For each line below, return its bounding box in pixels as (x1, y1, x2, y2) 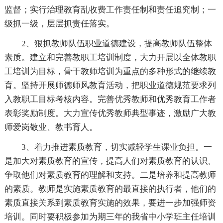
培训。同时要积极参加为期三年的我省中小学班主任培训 (4, 212, 216, 222)
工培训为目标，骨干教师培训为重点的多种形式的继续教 (4, 66, 216, 76)
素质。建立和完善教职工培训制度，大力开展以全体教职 (4, 52, 216, 62)
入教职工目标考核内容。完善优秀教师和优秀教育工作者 (4, 94, 216, 104)
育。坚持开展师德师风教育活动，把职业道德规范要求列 (4, 80, 216, 90)
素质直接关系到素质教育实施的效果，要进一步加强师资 (4, 198, 216, 208)
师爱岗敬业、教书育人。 (4, 122, 98, 132)
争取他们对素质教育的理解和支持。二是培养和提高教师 (4, 170, 216, 180)
